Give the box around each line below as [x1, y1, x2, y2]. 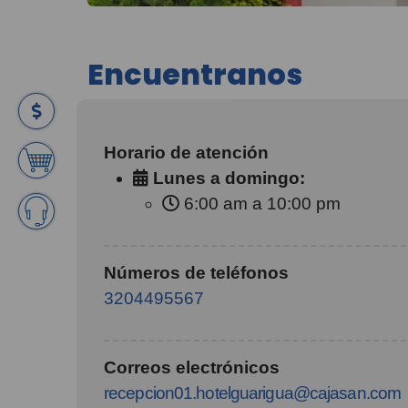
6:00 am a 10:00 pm [179, 194, 341, 213]
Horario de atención [104, 143, 269, 162]
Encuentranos [87, 54, 302, 95]
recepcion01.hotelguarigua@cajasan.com [104, 383, 402, 403]
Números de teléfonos [104, 263, 289, 282]
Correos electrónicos [104, 358, 280, 377]
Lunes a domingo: [148, 168, 305, 188]
